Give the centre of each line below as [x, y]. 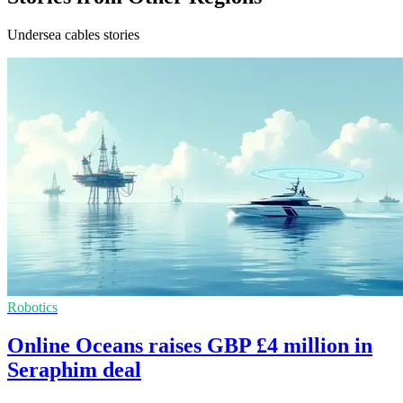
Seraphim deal [74, 370]
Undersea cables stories [73, 35]
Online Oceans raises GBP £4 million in [190, 346]
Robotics [32, 308]
